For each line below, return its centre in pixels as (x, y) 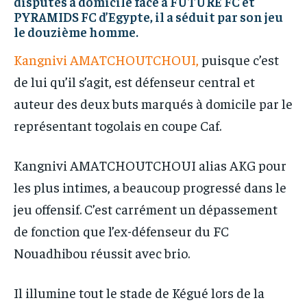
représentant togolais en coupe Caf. (118, 125)
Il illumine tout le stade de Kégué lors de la (139, 293)
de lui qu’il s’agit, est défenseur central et (134, 82)
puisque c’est (239, 60)
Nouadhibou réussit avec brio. (102, 253)
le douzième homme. (76, 32)
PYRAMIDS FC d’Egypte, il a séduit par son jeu (148, 17)
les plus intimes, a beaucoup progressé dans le (150, 187)
